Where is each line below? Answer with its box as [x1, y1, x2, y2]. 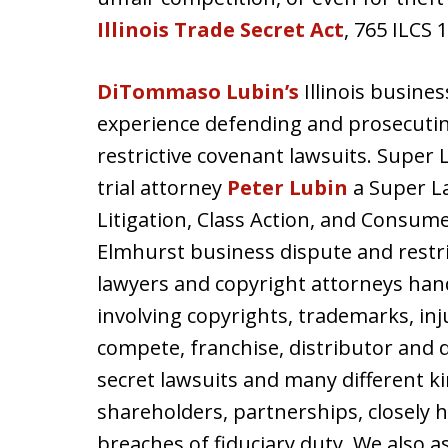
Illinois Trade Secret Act [97, 16, 344, 43]
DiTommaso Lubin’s [97, 78, 299, 105]
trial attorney [97, 174, 227, 201]
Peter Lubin [227, 174, 348, 201]
